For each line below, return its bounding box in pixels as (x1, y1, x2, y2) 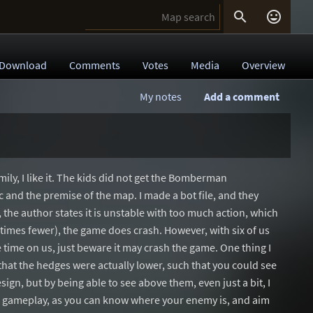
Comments (69, 58, 120, 72)
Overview (242, 58, 285, 72)
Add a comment (204, 89, 279, 103)
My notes (140, 89, 182, 103)
